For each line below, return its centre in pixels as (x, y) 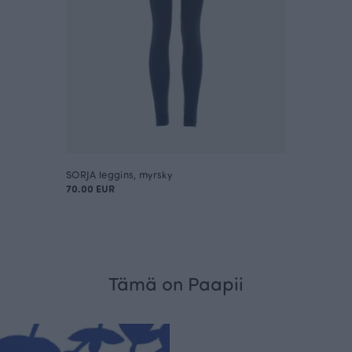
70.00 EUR (90, 188)
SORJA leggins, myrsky (119, 174)
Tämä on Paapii (176, 282)
